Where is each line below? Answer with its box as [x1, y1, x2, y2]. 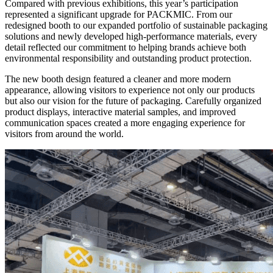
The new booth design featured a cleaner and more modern [5, 73, 231, 84]
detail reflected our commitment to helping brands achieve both [5, 41, 246, 52]
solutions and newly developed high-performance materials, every [5, 30, 257, 41]
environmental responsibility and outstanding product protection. [5, 52, 252, 63]
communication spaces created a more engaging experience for [5, 117, 245, 128]
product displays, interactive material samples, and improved [5, 106, 236, 117]
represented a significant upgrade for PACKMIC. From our [5, 9, 232, 19]
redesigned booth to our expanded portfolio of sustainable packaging [5, 19, 268, 30]
